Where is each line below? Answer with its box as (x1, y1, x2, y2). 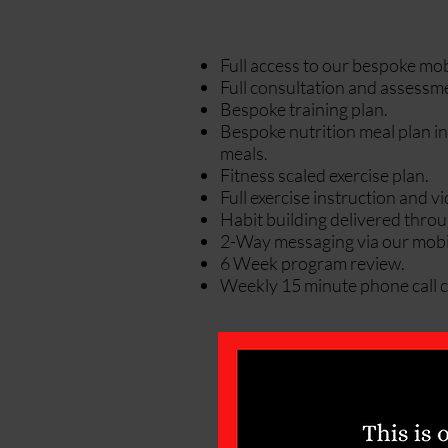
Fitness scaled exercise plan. (220, 164, 429, 186)
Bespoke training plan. (220, 98, 388, 120)
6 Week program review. (220, 252, 405, 274)
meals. (220, 142, 268, 164)
